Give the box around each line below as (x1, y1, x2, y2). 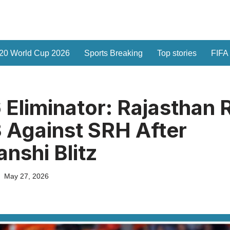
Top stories (157, 49, 197, 58)
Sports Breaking (84, 49, 143, 58)
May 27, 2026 (4, 172, 49, 181)
